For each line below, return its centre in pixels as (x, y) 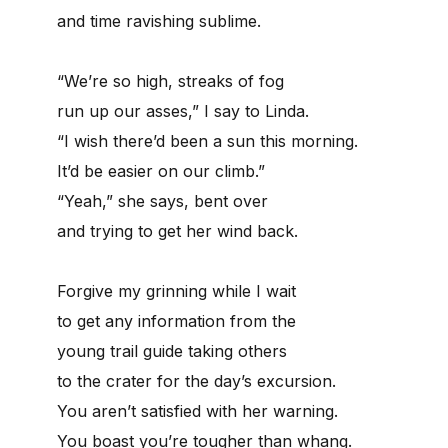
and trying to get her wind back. (177, 230)
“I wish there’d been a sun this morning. (207, 140)
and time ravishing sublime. (159, 20)
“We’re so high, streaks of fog (170, 80)
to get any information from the (176, 320)
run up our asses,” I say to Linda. (183, 110)
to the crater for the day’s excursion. (196, 380)
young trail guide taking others (172, 350)
